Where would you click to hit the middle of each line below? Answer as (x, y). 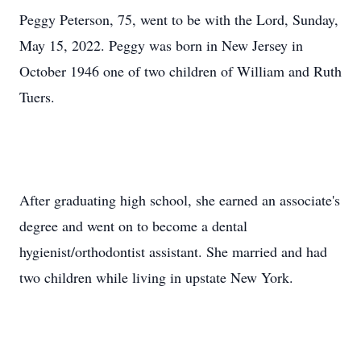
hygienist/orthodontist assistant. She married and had (173, 251)
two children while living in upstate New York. (156, 277)
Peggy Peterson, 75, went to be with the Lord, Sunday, (179, 19)
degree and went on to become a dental (133, 226)
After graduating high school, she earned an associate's (180, 200)
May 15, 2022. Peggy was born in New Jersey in (161, 45)
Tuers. (37, 97)
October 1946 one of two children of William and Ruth (180, 71)
